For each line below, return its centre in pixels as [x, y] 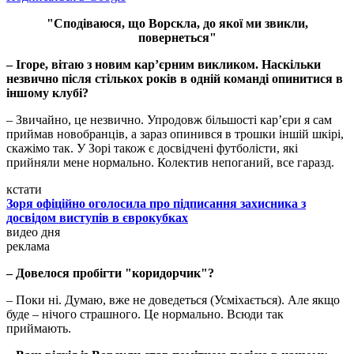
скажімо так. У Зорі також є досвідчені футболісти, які [152, 149]
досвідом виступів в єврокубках [97, 218]
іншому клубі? [47, 93]
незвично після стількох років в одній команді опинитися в [175, 79]
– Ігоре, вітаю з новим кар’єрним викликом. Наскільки [164, 65]
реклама [28, 247]
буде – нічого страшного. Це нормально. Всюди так [145, 314]
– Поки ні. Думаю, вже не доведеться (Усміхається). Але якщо [173, 300]
